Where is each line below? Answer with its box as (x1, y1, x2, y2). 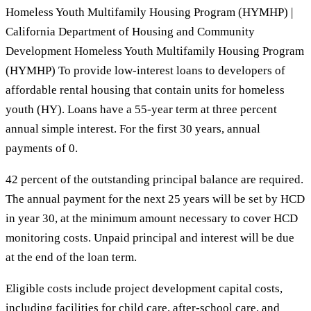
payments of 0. (6, 141, 78, 155)
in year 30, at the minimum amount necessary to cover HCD (6, 211, 298, 225)
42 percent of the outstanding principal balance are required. (6, 172, 303, 186)
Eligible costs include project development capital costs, (6, 281, 283, 295)
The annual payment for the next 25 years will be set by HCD (6, 192, 305, 205)
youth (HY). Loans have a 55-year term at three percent (6, 102, 277, 116)
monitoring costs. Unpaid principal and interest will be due (6, 230, 294, 244)
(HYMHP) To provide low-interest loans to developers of (6, 63, 285, 77)
